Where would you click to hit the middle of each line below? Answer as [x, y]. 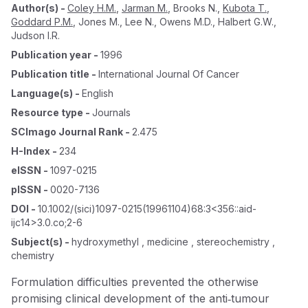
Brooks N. [195, 8]
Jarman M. [145, 8]
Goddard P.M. [42, 22]
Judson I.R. [35, 35]
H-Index [31, 151]
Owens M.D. [186, 22]
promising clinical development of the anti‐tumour [140, 298]
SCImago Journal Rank [67, 132]
